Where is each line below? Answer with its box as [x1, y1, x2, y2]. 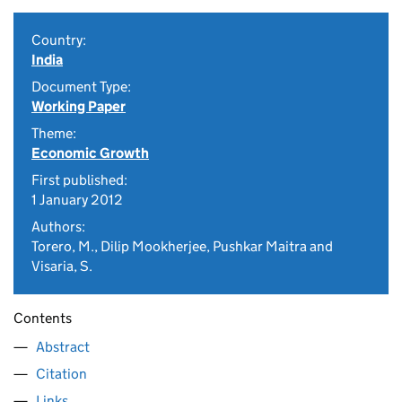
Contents [13, 310, 72, 327]
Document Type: [31, 78, 131, 95]
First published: [31, 171, 127, 188]
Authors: [31, 218, 85, 235]
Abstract [36, 338, 90, 355]
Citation [36, 365, 87, 382]
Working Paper [31, 98, 126, 115]
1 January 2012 [31, 191, 123, 208]
